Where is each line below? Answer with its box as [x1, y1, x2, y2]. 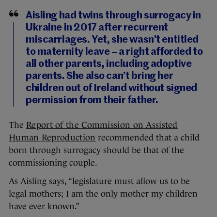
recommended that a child [95, 133, 200, 143]
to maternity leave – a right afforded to [26, 47, 203, 58]
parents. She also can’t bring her [26, 71, 173, 82]
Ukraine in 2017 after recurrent [26, 23, 168, 33]
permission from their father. [26, 95, 158, 106]
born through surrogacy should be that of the [9, 145, 184, 155]
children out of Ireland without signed [26, 83, 198, 94]
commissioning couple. [9, 158, 97, 168]
